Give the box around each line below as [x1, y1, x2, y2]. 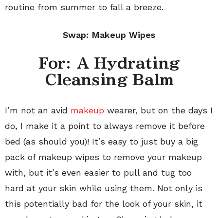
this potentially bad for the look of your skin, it [5, 198, 202, 209]
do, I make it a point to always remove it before [5, 120, 205, 131]
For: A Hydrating [38, 55, 180, 71]
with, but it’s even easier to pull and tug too [5, 167, 192, 178]
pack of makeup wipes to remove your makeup [5, 151, 202, 162]
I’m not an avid [5, 105, 71, 115]
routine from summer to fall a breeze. [5, 1, 163, 12]
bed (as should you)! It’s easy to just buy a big [5, 136, 198, 146]
